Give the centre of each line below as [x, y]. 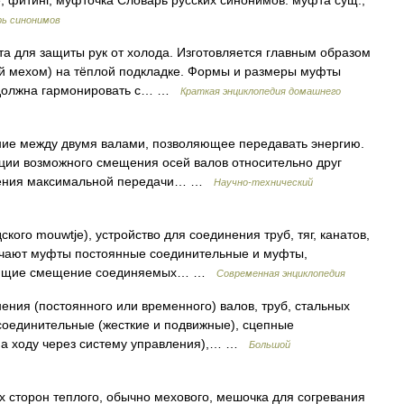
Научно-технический [263, 182]
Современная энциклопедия [281, 273]
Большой [270, 344]
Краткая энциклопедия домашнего [261, 91]
